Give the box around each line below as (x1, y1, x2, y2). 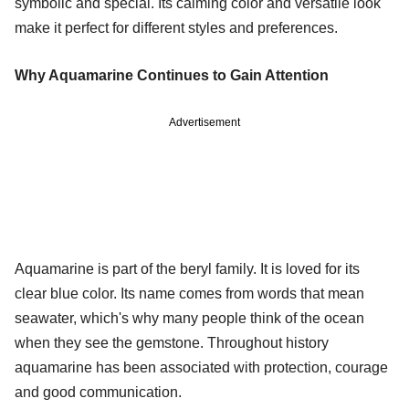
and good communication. (15, 383, 182, 400)
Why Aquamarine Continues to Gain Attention (15, 67, 329, 83)
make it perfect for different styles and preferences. (15, 19, 338, 36)
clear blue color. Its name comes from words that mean (15, 285, 364, 301)
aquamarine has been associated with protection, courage (15, 359, 388, 375)
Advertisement (169, 115, 240, 129)
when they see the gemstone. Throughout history (15, 334, 329, 351)
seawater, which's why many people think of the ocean (15, 309, 364, 326)
